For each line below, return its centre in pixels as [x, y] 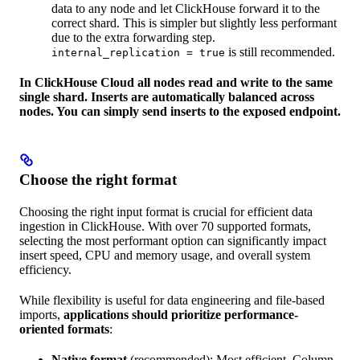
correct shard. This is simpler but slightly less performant [194, 22]
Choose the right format [98, 179]
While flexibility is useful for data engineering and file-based [172, 300]
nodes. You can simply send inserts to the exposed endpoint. [180, 111]
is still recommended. [280, 51]
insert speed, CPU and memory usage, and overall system [165, 255]
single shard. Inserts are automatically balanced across [167, 96]
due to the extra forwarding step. [133, 37]
